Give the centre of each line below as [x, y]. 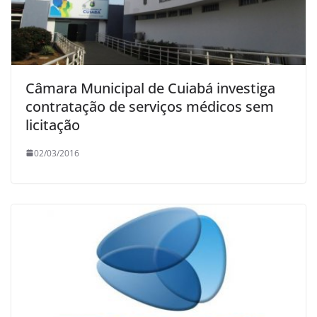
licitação [53, 125]
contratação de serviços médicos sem [150, 106]
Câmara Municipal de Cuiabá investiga [150, 88]
